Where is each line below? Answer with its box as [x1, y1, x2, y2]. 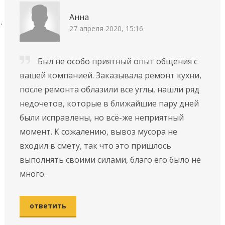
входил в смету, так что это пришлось [19, 140, 171, 151]
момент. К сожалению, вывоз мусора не [19, 126, 177, 137]
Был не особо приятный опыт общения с [37, 55, 197, 67]
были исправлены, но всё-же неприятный [19, 111, 184, 123]
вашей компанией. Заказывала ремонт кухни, [19, 69, 201, 81]
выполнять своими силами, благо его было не [19, 154, 201, 165]
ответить [29, 200, 66, 210]
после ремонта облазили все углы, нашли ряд [19, 83, 199, 95]
